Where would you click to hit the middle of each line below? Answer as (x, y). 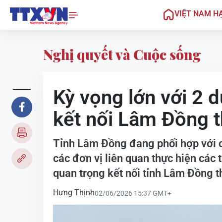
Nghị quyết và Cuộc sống (122, 54)
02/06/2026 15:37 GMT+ (133, 193)
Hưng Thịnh (74, 193)
